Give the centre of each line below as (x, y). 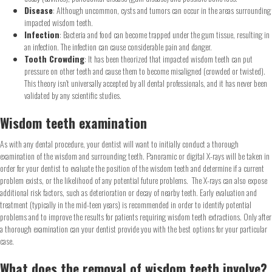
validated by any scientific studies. (73, 95)
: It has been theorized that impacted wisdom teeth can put (168, 59)
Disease (39, 10)
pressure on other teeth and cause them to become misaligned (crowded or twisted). (145, 71)
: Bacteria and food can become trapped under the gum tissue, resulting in (165, 34)
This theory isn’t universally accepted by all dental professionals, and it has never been (146, 83)
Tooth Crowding (54, 59)
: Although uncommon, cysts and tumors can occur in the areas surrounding (162, 10)
